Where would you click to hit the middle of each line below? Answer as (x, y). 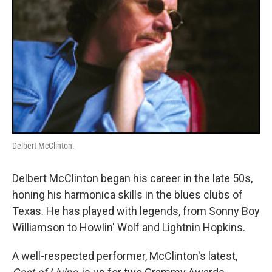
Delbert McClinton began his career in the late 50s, (132, 178)
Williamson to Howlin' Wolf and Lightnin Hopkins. (129, 227)
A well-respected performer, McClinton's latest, (125, 256)
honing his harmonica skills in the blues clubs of (127, 195)
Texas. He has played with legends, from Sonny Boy (136, 211)
